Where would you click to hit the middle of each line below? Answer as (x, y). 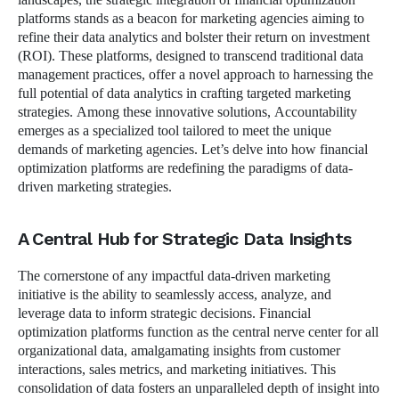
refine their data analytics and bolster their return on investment (194, 37)
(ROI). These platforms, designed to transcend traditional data (191, 56)
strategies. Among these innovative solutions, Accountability (187, 112)
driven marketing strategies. (97, 187)
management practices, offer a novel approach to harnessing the (195, 74)
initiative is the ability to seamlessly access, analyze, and (175, 294)
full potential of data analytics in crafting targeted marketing (184, 93)
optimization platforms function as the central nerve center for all (198, 332)
